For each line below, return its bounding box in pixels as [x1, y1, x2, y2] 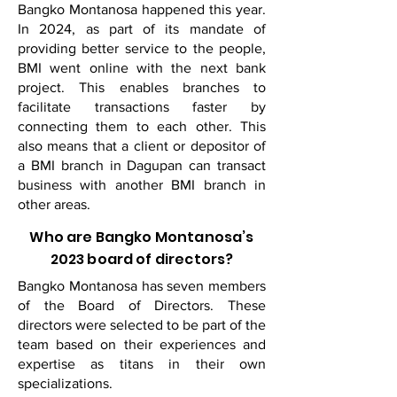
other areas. [18, 197, 90, 212]
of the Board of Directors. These [18, 298, 266, 313]
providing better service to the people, [18, 41, 266, 56]
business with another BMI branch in [18, 177, 266, 192]
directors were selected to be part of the [18, 317, 266, 332]
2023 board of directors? [50, 249, 234, 269]
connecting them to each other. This [18, 119, 266, 134]
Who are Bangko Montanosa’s [29, 227, 254, 247]
